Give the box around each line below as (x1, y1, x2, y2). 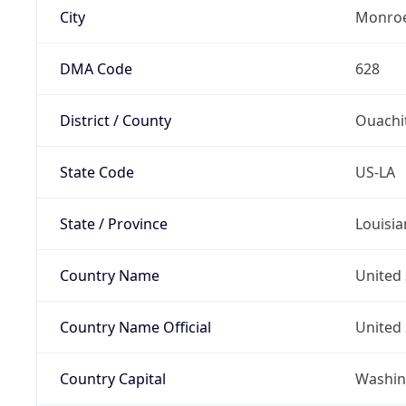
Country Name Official (59, 316, 211, 337)
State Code (59, 161, 134, 182)
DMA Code (59, 58, 132, 79)
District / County (59, 110, 171, 130)
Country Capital (59, 368, 166, 389)
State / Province (59, 213, 168, 234)
